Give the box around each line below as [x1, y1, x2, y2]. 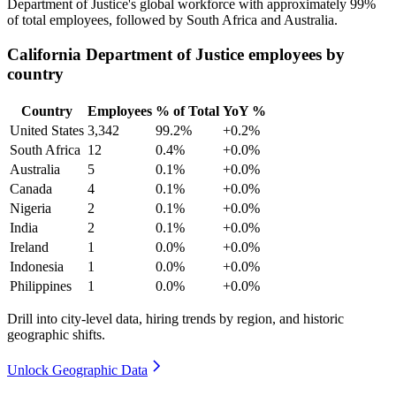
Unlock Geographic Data [7, 362, 148, 377]
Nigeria [10, 200, 51, 216]
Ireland [10, 239, 49, 255]
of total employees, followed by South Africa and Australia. [7, 12, 338, 28]
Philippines [10, 278, 72, 293]
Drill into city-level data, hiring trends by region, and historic [7, 310, 344, 326]
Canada [10, 180, 52, 196]
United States [10, 122, 84, 138]
